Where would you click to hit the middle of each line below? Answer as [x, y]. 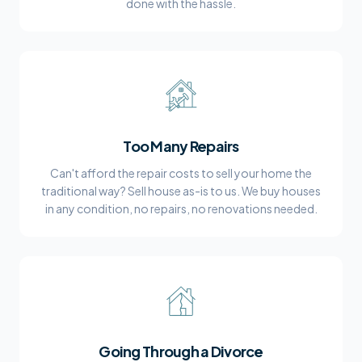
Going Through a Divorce [181, 351]
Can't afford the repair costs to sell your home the [181, 173]
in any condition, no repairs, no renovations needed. [181, 208]
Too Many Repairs [181, 146]
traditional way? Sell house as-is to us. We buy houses [181, 191]
